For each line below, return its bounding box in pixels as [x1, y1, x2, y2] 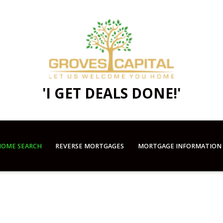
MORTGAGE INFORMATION [137, 141, 222, 150]
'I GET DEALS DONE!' [42, 83, 181, 103]
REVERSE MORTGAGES [55, 141, 124, 150]
